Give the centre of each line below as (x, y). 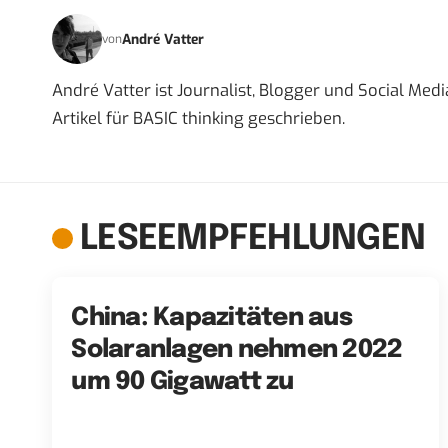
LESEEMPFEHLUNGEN (252, 239)
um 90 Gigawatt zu (182, 381)
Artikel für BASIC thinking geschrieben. (198, 118)
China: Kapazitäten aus (211, 317)
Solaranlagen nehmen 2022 (237, 349)
